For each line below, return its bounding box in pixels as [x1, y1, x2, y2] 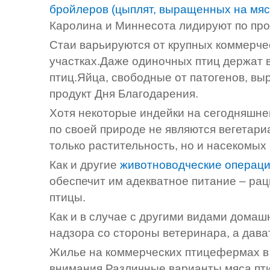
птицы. [49, 191, 86, 204]
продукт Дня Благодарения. [49, 87, 198, 101]
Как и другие [49, 159, 120, 172]
